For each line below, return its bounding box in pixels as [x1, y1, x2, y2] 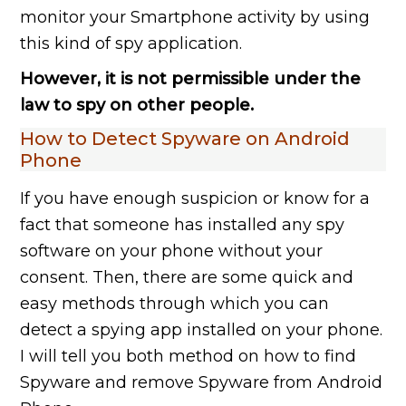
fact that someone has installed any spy [20, 215, 345, 236]
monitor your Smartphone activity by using [20, 7, 371, 28]
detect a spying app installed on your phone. [20, 320, 383, 341]
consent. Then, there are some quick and [20, 267, 354, 288]
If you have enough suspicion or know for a [20, 188, 371, 209]
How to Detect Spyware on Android [20, 128, 351, 150]
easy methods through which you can [20, 294, 330, 314]
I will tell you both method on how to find [20, 346, 357, 367]
